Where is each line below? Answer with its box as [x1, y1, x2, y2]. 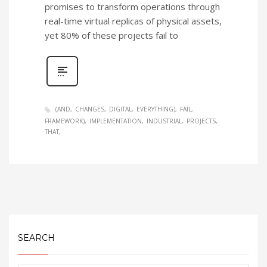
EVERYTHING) [136, 105, 175, 114]
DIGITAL [109, 105, 132, 114]
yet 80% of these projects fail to [45, 29, 178, 42]
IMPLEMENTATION [89, 116, 142, 125]
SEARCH [18, 232, 55, 243]
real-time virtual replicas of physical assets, [45, 15, 222, 27]
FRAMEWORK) [45, 116, 85, 125]
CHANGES [75, 105, 104, 114]
